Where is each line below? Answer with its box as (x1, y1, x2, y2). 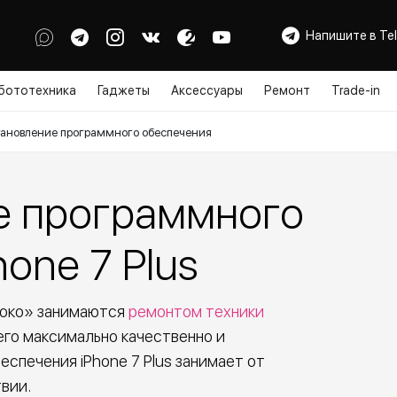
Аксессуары (171, 83, 243, 97)
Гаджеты (97, 83, 150, 97)
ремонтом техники (128, 302, 264, 321)
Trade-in (331, 83, 380, 97)
